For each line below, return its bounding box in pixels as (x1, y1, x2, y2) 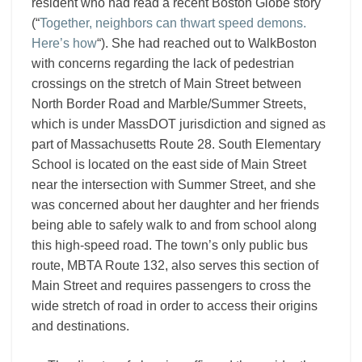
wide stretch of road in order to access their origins (32, 299, 318, 313)
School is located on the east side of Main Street (32, 158, 306, 171)
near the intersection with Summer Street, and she (32, 178, 316, 192)
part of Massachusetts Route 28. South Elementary (32, 137, 321, 151)
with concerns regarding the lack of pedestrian (32, 57, 294, 70)
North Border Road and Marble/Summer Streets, (32, 97, 306, 111)
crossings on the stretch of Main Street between (32, 77, 301, 90)
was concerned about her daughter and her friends (32, 198, 319, 212)
